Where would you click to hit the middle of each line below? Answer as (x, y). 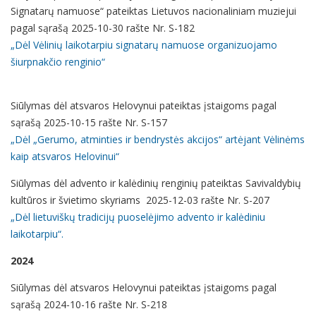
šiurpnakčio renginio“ (58, 62)
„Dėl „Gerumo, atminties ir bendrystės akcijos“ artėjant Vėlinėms (158, 139)
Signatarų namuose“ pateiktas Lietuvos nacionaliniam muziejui (153, 11)
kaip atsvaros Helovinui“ (65, 156)
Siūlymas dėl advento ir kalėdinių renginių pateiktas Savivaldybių (156, 183)
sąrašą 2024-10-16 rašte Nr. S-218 (92, 304)
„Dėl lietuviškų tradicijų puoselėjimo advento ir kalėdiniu (138, 217)
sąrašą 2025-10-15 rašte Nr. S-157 (90, 122)
